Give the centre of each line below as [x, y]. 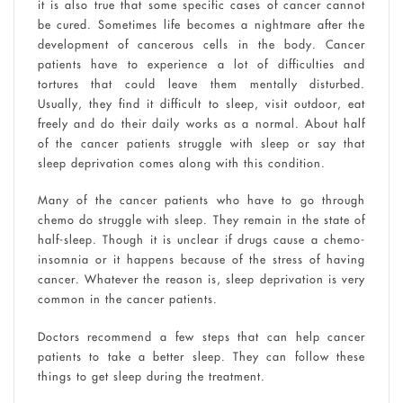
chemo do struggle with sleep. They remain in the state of [201, 220]
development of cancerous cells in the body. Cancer [201, 44]
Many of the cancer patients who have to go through [201, 200]
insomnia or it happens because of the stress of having [201, 260]
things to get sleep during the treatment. [151, 376]
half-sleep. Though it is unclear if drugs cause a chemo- [201, 240]
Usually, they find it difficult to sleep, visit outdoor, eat [201, 103]
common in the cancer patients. [127, 299]
